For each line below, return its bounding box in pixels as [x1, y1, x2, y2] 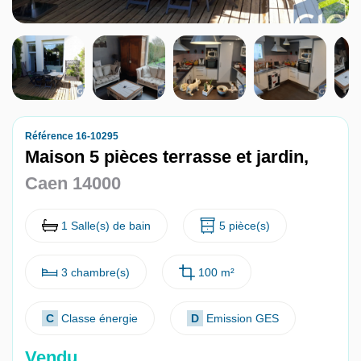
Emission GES [206, 311, 279, 325]
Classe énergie [61, 311, 138, 325]
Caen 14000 [25, 173, 121, 193]
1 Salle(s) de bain [61, 219, 151, 233]
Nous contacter [24, 12, 161, 35]
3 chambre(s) [61, 265, 130, 279]
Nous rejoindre [24, 54, 156, 77]
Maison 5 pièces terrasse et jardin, [25, 147, 309, 167]
